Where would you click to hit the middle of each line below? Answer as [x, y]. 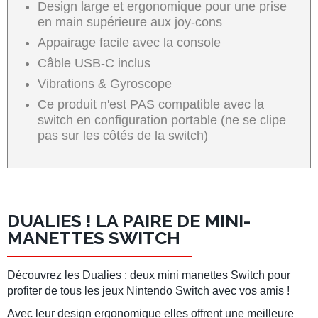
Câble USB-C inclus [94, 63]
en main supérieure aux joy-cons [130, 22]
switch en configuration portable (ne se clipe [161, 120]
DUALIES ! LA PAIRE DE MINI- [129, 220]
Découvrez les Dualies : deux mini [94, 275]
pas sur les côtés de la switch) [124, 135]
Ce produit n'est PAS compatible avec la [150, 104]
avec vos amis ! [250, 290]
